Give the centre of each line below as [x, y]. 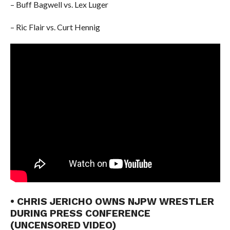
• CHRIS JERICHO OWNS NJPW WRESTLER [112, 202]
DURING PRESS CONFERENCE [80, 213]
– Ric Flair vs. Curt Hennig [55, 27]
